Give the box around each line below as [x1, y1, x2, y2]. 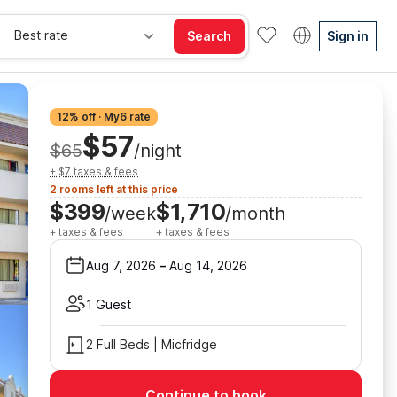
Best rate [14, 27, 68, 43]
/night [133, 140, 182, 161]
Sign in [327, 27, 369, 43]
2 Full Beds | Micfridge [86, 337, 217, 352]
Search [187, 27, 231, 43]
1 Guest [86, 297, 131, 312]
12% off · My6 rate [57, 110, 151, 123]
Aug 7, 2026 [86, 257, 156, 273]
